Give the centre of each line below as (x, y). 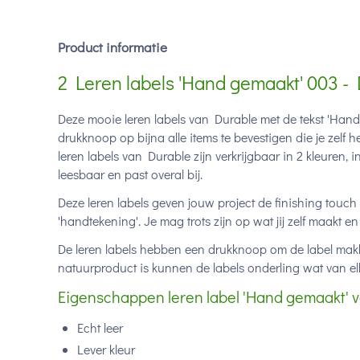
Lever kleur (106, 349)
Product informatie (112, 47)
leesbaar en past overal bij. (130, 174)
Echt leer (100, 327)
